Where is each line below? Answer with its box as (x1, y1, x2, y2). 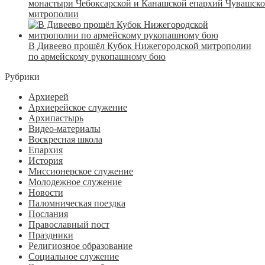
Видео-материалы (28, 123, 101, 134)
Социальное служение (28, 251, 119, 261)
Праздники (28, 230, 73, 240)
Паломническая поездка (28, 198, 125, 208)
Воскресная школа (28, 134, 102, 144)
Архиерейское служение (28, 102, 127, 112)
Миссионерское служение (28, 166, 133, 176)
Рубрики (5, 71, 40, 82)
